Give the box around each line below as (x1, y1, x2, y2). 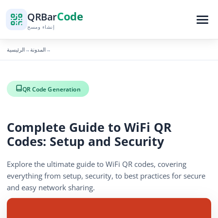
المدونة (30, 46, 46, 53)
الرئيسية (7, 46, 25, 53)
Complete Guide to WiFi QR (7, 119, 172, 136)
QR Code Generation (22, 85, 81, 93)
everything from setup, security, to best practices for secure (7, 171, 205, 182)
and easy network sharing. (7, 182, 95, 193)
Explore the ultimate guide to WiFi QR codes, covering (7, 159, 186, 170)
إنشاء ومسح (27, 23, 54, 30)
